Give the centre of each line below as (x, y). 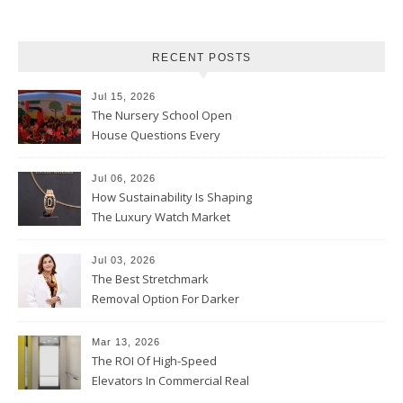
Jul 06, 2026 (124, 178)
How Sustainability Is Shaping (172, 197)
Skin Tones (122, 318)
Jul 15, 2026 (124, 96)
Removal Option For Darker (166, 299)
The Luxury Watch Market (161, 217)
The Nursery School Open (162, 115)
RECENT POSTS (201, 58)
